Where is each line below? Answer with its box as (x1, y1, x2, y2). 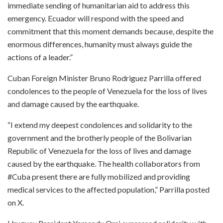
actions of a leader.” (7, 52, 73, 62)
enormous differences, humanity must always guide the (7, 39, 192, 49)
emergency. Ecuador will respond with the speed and (7, 13, 184, 23)
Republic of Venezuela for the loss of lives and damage (7, 145, 191, 155)
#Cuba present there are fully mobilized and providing (7, 171, 190, 181)
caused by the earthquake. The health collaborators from (7, 158, 200, 168)
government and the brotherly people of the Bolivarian (7, 132, 192, 142)
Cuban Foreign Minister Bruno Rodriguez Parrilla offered (7, 73, 201, 83)
